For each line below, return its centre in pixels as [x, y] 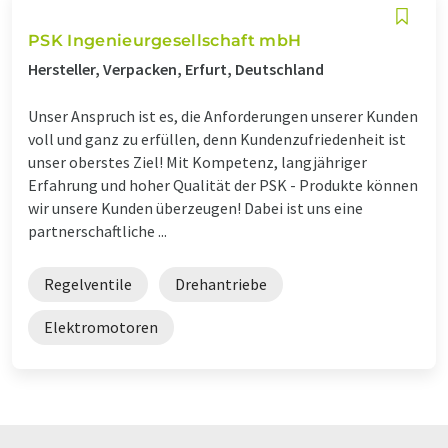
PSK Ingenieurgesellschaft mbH [165, 40]
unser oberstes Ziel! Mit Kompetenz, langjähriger [197, 161]
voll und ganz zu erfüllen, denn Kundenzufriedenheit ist [217, 138]
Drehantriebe [221, 283]
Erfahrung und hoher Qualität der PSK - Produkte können [223, 184]
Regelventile [88, 283]
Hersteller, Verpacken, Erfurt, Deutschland [176, 68]
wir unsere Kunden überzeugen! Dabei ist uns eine [195, 207]
